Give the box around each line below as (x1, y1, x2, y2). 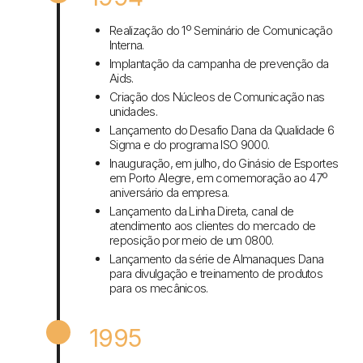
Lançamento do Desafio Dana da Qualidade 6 (109, 122, 335, 139)
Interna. (109, 37, 144, 53)
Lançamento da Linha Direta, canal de (109, 203, 294, 220)
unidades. (109, 104, 157, 120)
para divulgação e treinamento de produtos (109, 266, 323, 282)
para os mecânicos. (109, 280, 208, 297)
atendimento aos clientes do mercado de (109, 218, 316, 234)
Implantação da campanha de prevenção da (109, 56, 329, 72)
